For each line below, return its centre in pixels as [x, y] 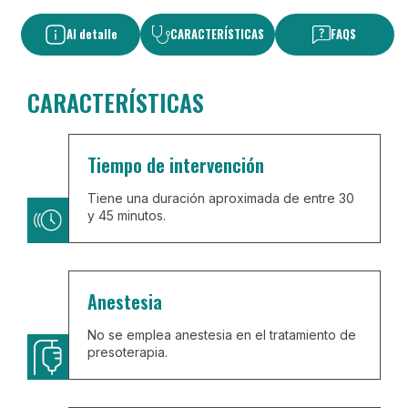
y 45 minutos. [127, 216]
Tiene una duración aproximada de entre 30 [221, 199]
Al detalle [92, 35]
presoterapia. [128, 352]
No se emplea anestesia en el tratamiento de [222, 335]
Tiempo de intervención [176, 165]
